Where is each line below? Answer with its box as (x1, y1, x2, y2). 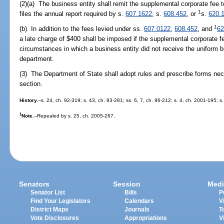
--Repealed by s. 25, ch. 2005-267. (34, 112, 115, 118)
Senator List (30, 189, 65, 195)
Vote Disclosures (30, 214, 79, 221)
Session (113, 179, 141, 188)
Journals (124, 206, 150, 212)
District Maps (30, 206, 69, 212)
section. (19, 80, 43, 88)
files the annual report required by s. (19, 10, 126, 17)
